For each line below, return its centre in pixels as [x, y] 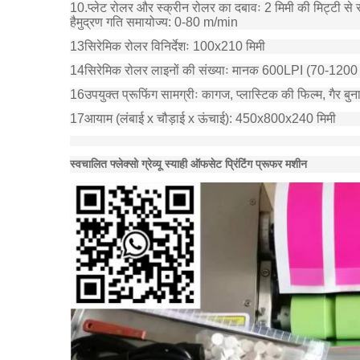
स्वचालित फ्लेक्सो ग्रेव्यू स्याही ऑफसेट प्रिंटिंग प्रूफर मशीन [188, 164]
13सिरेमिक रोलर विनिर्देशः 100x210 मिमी [168, 46]
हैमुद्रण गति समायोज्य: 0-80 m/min [154, 22]
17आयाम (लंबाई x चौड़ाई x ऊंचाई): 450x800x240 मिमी [203, 118]
